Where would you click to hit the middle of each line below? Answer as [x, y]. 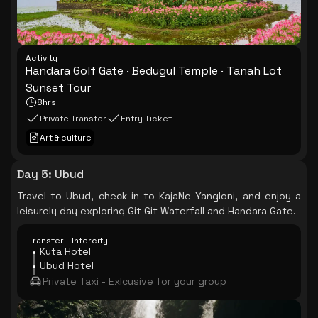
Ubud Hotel [67, 265]
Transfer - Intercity [68, 241]
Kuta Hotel [65, 251]
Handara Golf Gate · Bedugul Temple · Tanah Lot [154, 71]
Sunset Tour [58, 88]
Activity [42, 58]
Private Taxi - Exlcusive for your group [135, 281]
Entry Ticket [146, 119]
